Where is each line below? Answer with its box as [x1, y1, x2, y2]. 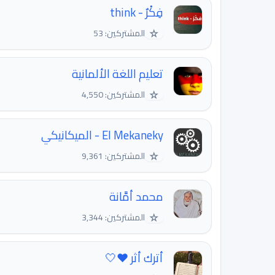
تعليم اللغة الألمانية [72, 63, 163, 85]
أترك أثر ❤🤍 [105, 247, 163, 269]
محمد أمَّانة [109, 185, 163, 208]
